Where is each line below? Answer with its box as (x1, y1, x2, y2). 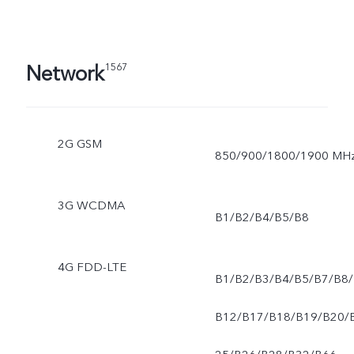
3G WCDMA (57, 197, 125, 213)
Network (25, 59, 104, 88)
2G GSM (57, 135, 102, 152)
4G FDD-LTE (57, 258, 126, 275)
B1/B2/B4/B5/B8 (214, 209, 309, 225)
